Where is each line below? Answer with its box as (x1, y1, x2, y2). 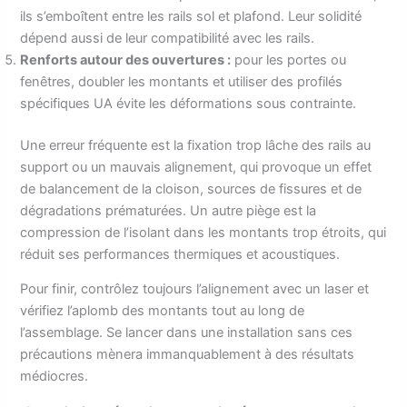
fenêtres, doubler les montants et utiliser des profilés (20, 73, 343, 90)
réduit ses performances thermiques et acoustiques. (20, 245, 341, 263)
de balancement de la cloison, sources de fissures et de (20, 180, 362, 197)
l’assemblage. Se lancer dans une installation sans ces (20, 324, 353, 342)
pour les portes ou (231, 51, 347, 68)
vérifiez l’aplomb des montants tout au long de (20, 303, 305, 320)
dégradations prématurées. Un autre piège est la (20, 202, 317, 219)
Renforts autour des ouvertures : (20, 51, 232, 68)
